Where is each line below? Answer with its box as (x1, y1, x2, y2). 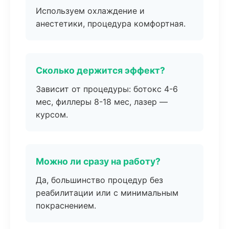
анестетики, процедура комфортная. (36, 18, 186, 29)
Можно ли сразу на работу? (36, 156, 161, 167)
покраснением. (36, 200, 96, 211)
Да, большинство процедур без (36, 175, 163, 185)
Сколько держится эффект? (36, 65, 165, 76)
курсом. (36, 109, 68, 120)
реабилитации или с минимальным (36, 188, 178, 198)
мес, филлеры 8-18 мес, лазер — (36, 97, 168, 107)
